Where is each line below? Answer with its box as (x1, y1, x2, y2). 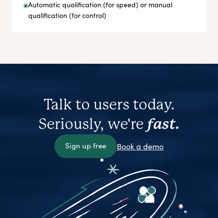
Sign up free (65, 141, 106, 151)
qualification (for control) (28, 11, 106, 20)
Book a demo (117, 141, 163, 151)
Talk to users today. (43, 96, 175, 113)
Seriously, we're (38, 116, 147, 133)
